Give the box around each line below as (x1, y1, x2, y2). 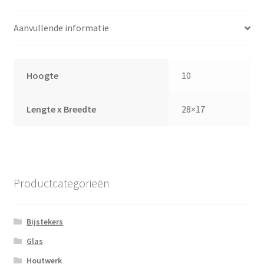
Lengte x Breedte (27, 103, 97, 115)
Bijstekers (27, 216, 64, 227)
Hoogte (27, 70, 59, 82)
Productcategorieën (13, 175, 110, 190)
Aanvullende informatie (13, 22, 109, 34)
